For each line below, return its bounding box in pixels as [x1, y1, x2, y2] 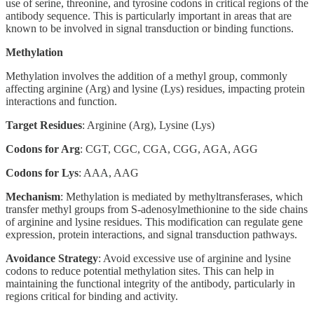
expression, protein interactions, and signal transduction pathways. [6, 228, 297, 240]
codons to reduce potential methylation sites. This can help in [6, 264, 274, 277]
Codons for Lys [6, 166, 78, 179]
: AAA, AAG [78, 166, 139, 179]
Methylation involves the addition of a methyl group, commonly [6, 69, 287, 82]
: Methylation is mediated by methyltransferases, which [60, 190, 303, 203]
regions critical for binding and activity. [6, 289, 178, 302]
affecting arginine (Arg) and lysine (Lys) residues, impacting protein [6, 82, 305, 95]
